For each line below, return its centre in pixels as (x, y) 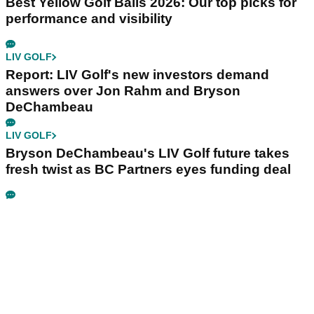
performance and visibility (89, 19)
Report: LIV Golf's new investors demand (137, 75)
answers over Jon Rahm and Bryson (123, 91)
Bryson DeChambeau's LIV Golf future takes (148, 153)
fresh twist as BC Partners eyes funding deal (148, 170)
